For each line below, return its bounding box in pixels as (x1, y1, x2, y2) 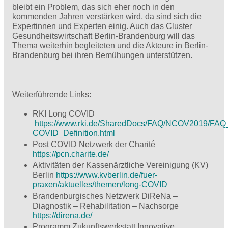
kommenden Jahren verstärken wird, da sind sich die (12, 12, 202, 21)
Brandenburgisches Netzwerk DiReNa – (33, 191, 178, 201)
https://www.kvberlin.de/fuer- (56, 170, 157, 180)
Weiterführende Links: (12, 90, 91, 99)
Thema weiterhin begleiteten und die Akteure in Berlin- (12, 41, 208, 50)
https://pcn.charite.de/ (33, 150, 109, 159)
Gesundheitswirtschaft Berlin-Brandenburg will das (12, 32, 195, 41)
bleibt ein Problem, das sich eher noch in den (12, 3, 175, 12)
